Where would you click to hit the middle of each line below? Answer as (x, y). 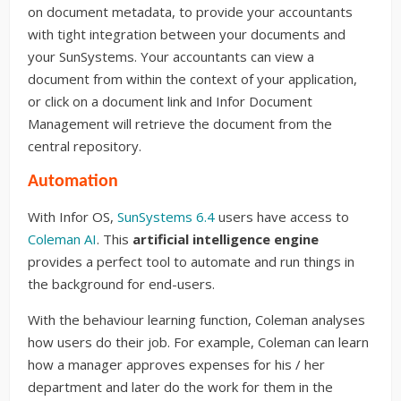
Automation (73, 181)
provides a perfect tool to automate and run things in (191, 261)
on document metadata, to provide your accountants (190, 11)
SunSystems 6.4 (166, 216)
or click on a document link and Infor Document (170, 101)
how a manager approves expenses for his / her (176, 364)
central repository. (85, 145)
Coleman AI (62, 239)
